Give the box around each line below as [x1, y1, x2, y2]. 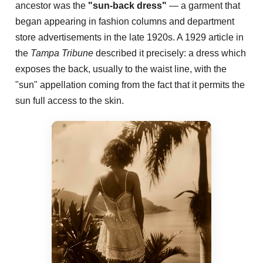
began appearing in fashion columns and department [15, 16, 234, 26]
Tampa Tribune [31, 48, 93, 58]
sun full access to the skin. [15, 95, 124, 106]
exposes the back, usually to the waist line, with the [15, 63, 227, 74]
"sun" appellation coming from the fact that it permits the [15, 79, 245, 90]
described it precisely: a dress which [93, 48, 246, 58]
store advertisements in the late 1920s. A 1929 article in [15, 32, 244, 42]
